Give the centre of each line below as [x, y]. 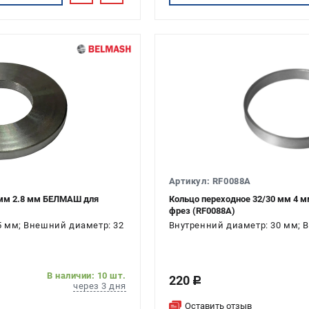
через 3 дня [100, 286]
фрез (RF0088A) [202, 211]
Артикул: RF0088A [210, 181]
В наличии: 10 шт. [87, 276]
